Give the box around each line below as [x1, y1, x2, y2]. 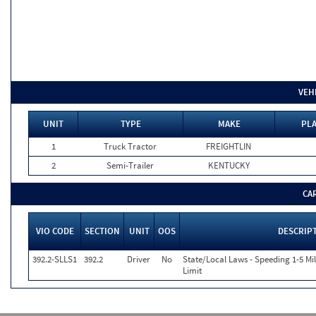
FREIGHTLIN [206, 140, 251, 152]
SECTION [85, 225, 120, 237]
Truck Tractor [104, 140, 157, 152]
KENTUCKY [207, 159, 250, 171]
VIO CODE [35, 225, 74, 237]
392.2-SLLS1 [32, 253, 77, 265]
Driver [127, 253, 150, 265]
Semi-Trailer [107, 159, 154, 171]
